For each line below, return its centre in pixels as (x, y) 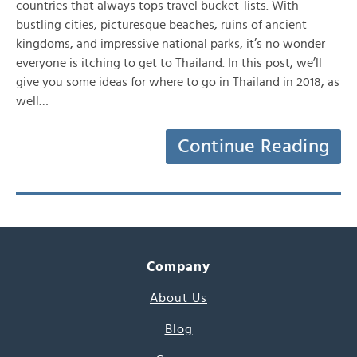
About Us (178, 298)
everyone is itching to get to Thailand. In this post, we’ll (169, 63)
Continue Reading (253, 147)
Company (178, 267)
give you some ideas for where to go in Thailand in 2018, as (178, 82)
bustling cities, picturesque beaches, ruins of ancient (161, 25)
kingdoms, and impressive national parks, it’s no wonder (171, 44)
